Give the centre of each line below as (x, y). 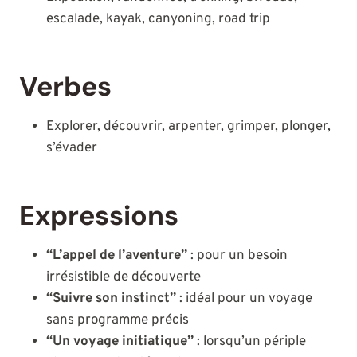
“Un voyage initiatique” (120, 342)
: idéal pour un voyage (244, 299)
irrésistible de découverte (124, 278)
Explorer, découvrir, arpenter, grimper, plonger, (188, 127)
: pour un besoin (237, 256)
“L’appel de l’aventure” (117, 256)
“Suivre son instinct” (111, 299)
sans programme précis (118, 321)
